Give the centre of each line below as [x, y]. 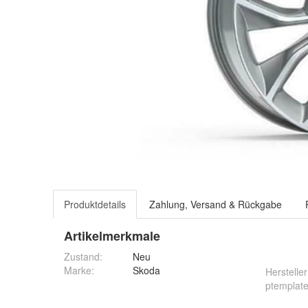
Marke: [79, 270]
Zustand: [83, 256]
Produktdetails [95, 204]
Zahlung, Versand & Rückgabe [216, 204]
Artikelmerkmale [112, 236]
